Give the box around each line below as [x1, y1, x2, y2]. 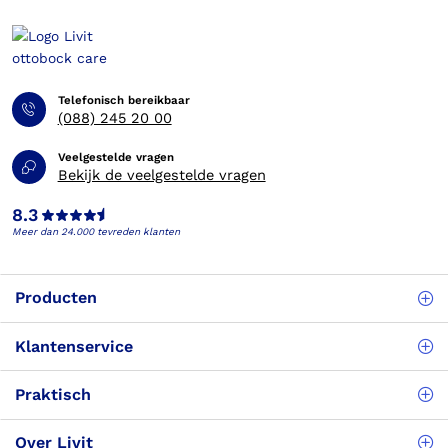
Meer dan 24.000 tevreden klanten [11, 226, 180, 238]
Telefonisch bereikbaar [57, 92, 190, 107]
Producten [15, 288, 98, 308]
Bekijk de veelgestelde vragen [57, 166, 266, 185]
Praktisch [15, 384, 92, 404]
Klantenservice [15, 336, 134, 356]
